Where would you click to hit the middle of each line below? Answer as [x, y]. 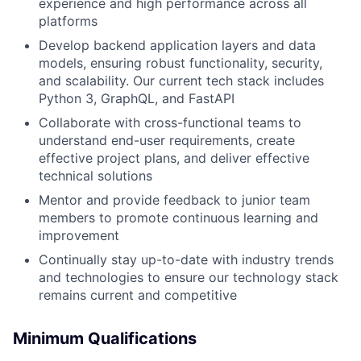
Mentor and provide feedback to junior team [174, 199]
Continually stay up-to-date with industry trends [186, 259]
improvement [79, 235]
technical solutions [95, 175]
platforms [68, 21]
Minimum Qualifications [105, 338]
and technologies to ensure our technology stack [189, 277]
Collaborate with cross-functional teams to [170, 122]
